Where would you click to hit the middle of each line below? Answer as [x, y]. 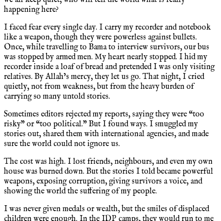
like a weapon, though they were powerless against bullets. [100, 37]
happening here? [31, 10]
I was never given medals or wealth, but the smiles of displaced [107, 209]
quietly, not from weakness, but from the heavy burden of [99, 87]
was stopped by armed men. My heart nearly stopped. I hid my [106, 57]
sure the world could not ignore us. [62, 144]
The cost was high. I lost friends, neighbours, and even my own [108, 162]
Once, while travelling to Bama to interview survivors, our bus [107, 47]
